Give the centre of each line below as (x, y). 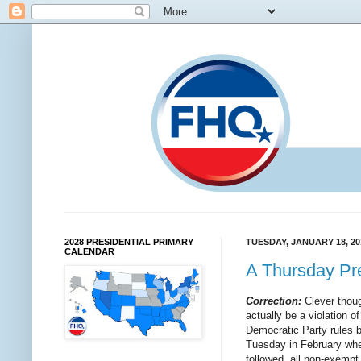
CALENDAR (89, 251)
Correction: (274, 301)
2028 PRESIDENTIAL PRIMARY (129, 242)
